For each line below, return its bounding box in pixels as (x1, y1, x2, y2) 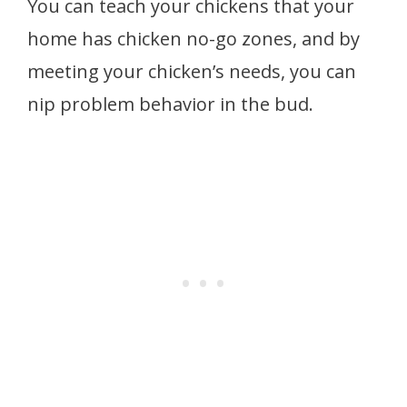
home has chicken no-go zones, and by (27, 25, 360, 51)
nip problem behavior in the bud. (27, 91, 313, 116)
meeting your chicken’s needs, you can (27, 58, 356, 84)
